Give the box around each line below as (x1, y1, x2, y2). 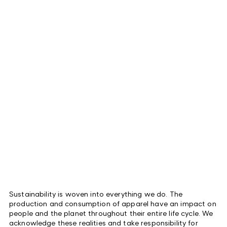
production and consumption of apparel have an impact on (9, 199, 216, 208)
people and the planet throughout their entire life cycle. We (9, 208, 213, 217)
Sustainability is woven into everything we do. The (9, 189, 183, 198)
